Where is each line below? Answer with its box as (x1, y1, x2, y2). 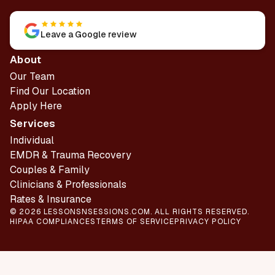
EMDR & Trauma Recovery (10, 149, 131, 161)
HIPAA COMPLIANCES (10, 217, 96, 227)
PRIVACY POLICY (174, 217, 241, 227)
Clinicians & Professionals (10, 178, 126, 191)
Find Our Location (10, 85, 90, 98)
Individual (10, 134, 54, 147)
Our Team (10, 70, 55, 83)
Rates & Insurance (10, 193, 91, 206)
